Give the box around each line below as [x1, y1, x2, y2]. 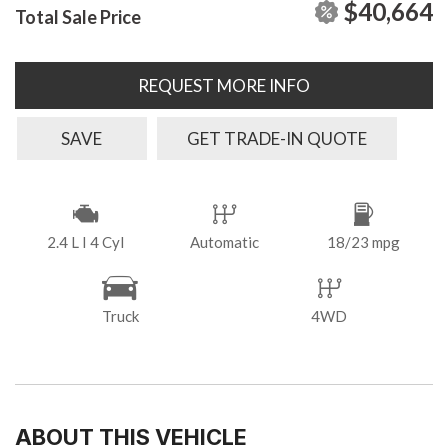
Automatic [189, 232, 259, 251]
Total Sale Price [15, 5, 141, 28]
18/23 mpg [327, 232, 401, 251]
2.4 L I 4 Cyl [46, 232, 124, 251]
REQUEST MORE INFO [138, 74, 310, 96]
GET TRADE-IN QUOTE [186, 127, 367, 149]
